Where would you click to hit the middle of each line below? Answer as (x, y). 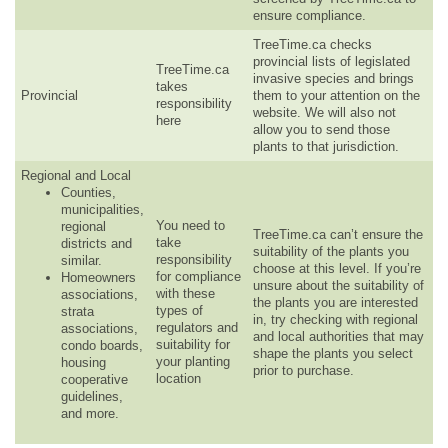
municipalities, (102, 209)
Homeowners (98, 277)
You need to (190, 225)
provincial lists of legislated (331, 61)
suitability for (193, 344)
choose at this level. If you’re (337, 268)
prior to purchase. (303, 370)
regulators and (197, 327)
